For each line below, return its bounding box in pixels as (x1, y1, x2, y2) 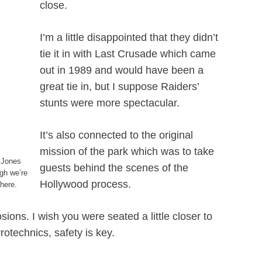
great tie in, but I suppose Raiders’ (40, 81, 199, 92)
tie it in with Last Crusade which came (40, 48, 216, 60)
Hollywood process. (40, 178, 131, 190)
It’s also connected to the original (40, 129, 193, 141)
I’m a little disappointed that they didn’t (40, 32, 218, 43)
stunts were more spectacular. (40, 97, 180, 109)
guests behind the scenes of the (40, 162, 188, 174)
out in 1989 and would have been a (40, 64, 204, 76)
